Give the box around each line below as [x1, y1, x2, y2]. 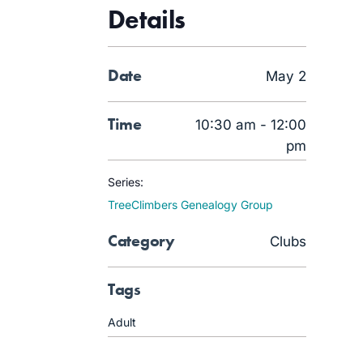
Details [108, 3, 186, 36]
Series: [108, 175, 143, 189]
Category [108, 230, 175, 251]
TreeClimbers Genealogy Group [108, 198, 273, 211]
